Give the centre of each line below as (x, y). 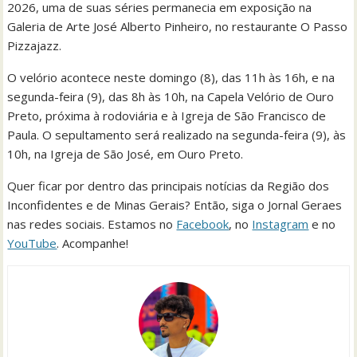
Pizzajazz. (35, 45)
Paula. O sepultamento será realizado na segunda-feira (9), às (177, 134)
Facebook (203, 224)
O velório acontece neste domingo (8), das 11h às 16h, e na (171, 77)
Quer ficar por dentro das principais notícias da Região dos (169, 185)
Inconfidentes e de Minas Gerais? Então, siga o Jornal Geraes (175, 204)
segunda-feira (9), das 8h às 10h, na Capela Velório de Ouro (171, 96)
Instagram (280, 224)
